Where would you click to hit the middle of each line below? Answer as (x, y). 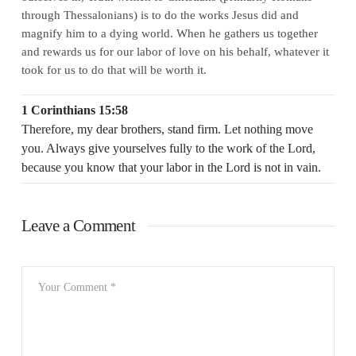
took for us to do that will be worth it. (114, 69)
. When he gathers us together (244, 33)
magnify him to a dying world (95, 33)
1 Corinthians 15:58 (74, 110)
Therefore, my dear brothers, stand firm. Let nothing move (167, 129)
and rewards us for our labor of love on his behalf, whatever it (175, 51)
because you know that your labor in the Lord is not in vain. (171, 167)
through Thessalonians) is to (93, 14)
